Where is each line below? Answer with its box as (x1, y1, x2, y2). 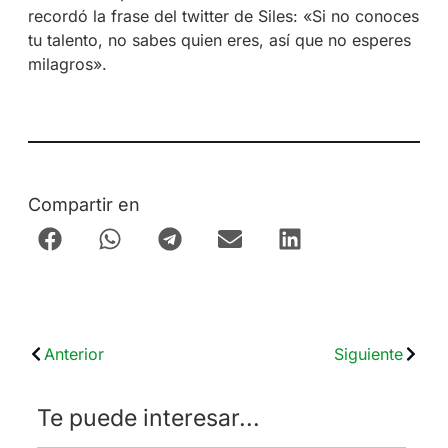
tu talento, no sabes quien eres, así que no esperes (27, 30, 411, 51)
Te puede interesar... (37, 404, 261, 433)
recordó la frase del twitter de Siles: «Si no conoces (27, 6, 419, 27)
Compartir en (27, 193, 140, 215)
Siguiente (333, 343, 403, 364)
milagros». (27, 54, 107, 75)
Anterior (43, 343, 104, 364)
